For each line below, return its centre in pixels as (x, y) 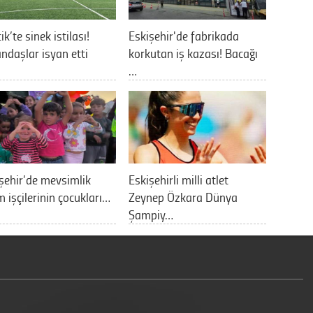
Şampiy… (151, 214)
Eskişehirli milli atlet (179, 179)
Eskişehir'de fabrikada (184, 35)
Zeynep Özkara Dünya (183, 197)
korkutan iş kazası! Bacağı (193, 53)
